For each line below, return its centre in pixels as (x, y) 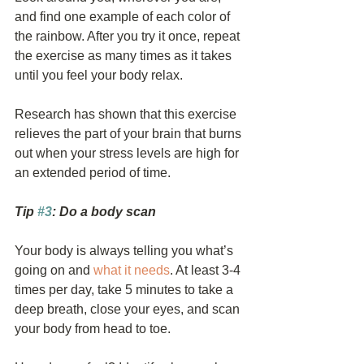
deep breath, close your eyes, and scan (129, 309)
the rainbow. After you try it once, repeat (129, 36)
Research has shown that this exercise (127, 114)
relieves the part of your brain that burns (130, 134)
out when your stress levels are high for (128, 153)
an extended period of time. (93, 173)
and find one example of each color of (124, 17)
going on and (54, 270)
